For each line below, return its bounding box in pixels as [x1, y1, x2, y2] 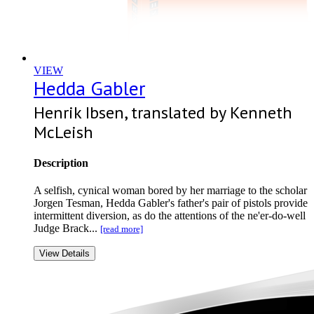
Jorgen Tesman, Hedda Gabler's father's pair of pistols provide [34, 197, 308, 210]
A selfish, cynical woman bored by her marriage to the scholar [34, 184, 307, 197]
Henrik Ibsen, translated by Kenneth [34, 101, 292, 123]
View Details [39, 248, 90, 259]
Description [34, 157, 88, 170]
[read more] [100, 224, 143, 235]
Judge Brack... [34, 222, 100, 235]
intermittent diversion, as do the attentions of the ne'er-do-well [34, 210, 306, 222]
